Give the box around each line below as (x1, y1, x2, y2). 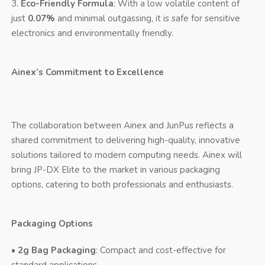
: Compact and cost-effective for (95, 244, 226, 256)
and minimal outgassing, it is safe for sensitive (54, 12, 240, 24)
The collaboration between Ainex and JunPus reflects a (11, 119, 234, 131)
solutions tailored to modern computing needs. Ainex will (11, 148, 242, 161)
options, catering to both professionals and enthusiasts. (11, 178, 233, 190)
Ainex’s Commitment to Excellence (11, 66, 164, 78)
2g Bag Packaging (17, 244, 96, 256)
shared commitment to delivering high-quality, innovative (11, 134, 240, 146)
